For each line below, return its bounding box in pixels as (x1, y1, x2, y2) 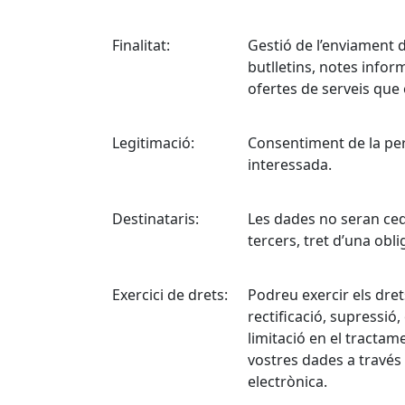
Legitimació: (112, 133, 194, 153)
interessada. (248, 155, 332, 174)
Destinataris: (112, 209, 199, 229)
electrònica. (248, 372, 327, 391)
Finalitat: (112, 35, 170, 55)
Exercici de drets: (112, 285, 228, 305)
